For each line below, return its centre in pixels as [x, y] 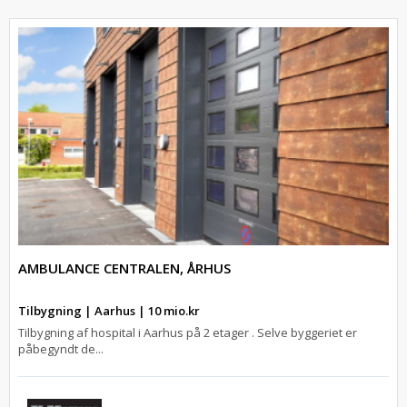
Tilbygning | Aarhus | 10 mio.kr [109, 311]
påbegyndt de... [61, 349]
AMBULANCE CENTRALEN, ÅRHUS [124, 268]
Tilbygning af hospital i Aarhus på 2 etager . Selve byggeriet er [188, 333]
